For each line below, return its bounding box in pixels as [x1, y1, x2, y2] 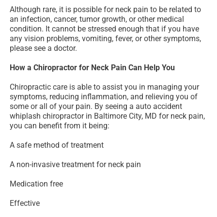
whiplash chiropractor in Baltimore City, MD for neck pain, [10, 111, 205, 121]
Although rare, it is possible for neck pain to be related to [10, 5, 201, 15]
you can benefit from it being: [10, 121, 109, 131]
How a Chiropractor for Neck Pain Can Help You [10, 63, 175, 73]
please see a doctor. [10, 44, 77, 53]
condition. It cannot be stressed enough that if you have [10, 24, 199, 34]
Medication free [10, 179, 63, 189]
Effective [10, 199, 40, 208]
